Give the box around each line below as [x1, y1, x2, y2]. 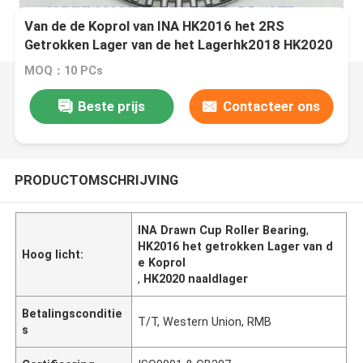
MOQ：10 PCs [24, 64, 104, 78]
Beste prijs [77, 97, 145, 114]
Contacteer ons [222, 97, 320, 114]
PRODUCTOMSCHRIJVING [14, 171, 178, 188]
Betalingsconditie [22, 306, 123, 320]
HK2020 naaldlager [143, 271, 249, 285]
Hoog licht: [22, 247, 84, 261]
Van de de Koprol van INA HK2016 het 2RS [24, 18, 285, 35]
